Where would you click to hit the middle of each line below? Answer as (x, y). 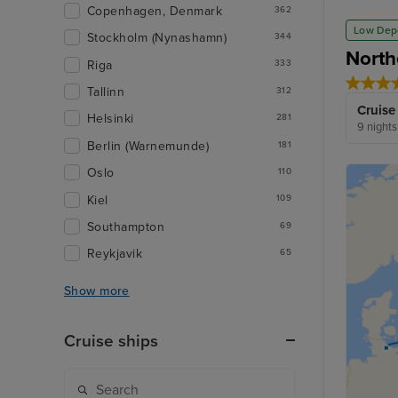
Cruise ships (111, 342)
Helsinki (111, 119)
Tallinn (106, 92)
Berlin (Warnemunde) (148, 146)
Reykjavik (115, 254)
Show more (97, 291)
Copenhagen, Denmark (155, 11)
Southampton (126, 227)
